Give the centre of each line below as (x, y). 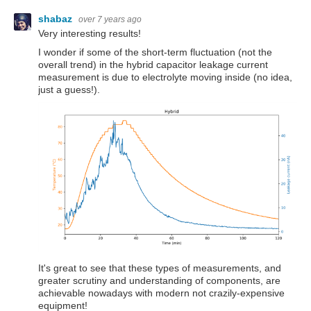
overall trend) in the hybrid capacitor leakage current (153, 65)
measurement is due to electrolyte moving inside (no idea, (165, 77)
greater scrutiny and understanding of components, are (159, 280)
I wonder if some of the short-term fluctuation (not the (155, 52)
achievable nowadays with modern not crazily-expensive (161, 293)
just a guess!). (69, 90)
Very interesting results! (90, 33)
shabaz (57, 18)
